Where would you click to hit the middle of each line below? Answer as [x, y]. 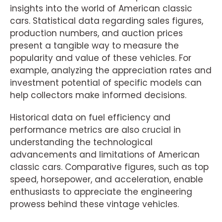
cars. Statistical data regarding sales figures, [107, 21]
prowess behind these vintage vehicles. [94, 204]
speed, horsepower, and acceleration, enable [107, 179]
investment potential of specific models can [106, 83]
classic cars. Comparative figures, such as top [109, 167]
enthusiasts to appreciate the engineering [101, 192]
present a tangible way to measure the [94, 45]
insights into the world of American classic [101, 8]
